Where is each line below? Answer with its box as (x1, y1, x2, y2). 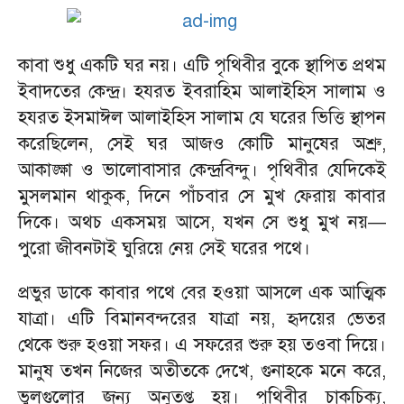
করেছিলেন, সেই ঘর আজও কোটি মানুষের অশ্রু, (18, 133, 386, 155)
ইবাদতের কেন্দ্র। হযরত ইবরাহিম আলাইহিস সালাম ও (18, 80, 386, 103)
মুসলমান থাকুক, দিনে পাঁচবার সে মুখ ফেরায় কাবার (18, 185, 386, 207)
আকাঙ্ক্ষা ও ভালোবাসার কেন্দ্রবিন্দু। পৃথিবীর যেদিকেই (18, 159, 386, 181)
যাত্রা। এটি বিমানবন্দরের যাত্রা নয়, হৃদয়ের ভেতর (18, 308, 386, 330)
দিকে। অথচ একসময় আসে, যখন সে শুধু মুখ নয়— (18, 211, 386, 234)
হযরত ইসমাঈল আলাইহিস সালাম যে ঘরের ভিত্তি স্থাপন (18, 106, 386, 129)
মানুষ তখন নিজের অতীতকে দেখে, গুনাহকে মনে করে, (18, 360, 386, 382)
